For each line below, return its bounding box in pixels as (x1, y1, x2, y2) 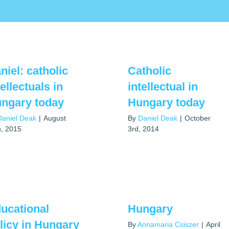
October (185, 114, 211, 122)
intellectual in (128, 80, 198, 93)
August (43, 114, 66, 122)
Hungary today (128, 96, 205, 109)
